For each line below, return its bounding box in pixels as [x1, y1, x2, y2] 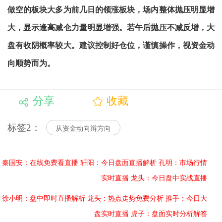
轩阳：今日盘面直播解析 [80, 159, 157, 166]
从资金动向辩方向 [55, 124, 111, 132]
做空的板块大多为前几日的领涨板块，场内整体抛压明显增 [7, 5, 215, 14]
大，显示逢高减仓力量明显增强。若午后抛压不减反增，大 [7, 23, 215, 32]
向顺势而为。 [7, 59, 55, 68]
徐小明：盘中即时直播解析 [2, 194, 85, 202]
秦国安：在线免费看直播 [2, 159, 78, 166]
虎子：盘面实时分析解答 [131, 210, 207, 218]
